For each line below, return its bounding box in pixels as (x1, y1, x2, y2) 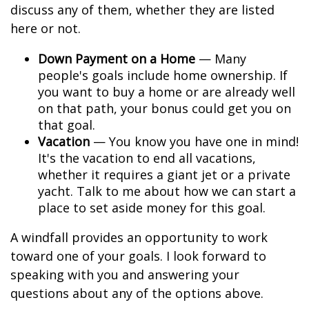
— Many (195, 50, 246, 67)
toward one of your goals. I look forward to (10, 248, 266, 264)
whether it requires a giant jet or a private (38, 166, 290, 183)
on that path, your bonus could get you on (38, 100, 291, 117)
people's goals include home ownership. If (38, 67, 288, 83)
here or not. (10, 20, 81, 37)
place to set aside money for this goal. (38, 199, 266, 216)
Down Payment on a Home (38, 50, 195, 67)
